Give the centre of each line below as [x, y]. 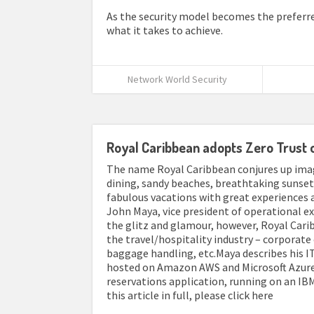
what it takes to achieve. [165, 30]
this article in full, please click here [190, 295]
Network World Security [177, 79]
